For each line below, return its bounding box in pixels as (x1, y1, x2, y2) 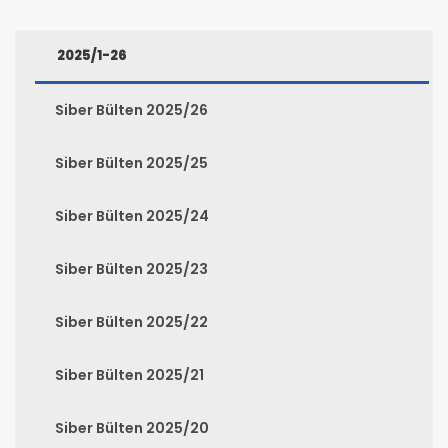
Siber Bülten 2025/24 (55, 205, 209, 226)
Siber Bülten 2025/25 (55, 152, 208, 173)
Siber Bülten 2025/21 (55, 364, 204, 385)
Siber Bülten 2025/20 (55, 417, 209, 438)
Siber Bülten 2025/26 (55, 99, 208, 120)
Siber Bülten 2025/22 (55, 311, 208, 332)
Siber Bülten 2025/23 (55, 258, 208, 279)
